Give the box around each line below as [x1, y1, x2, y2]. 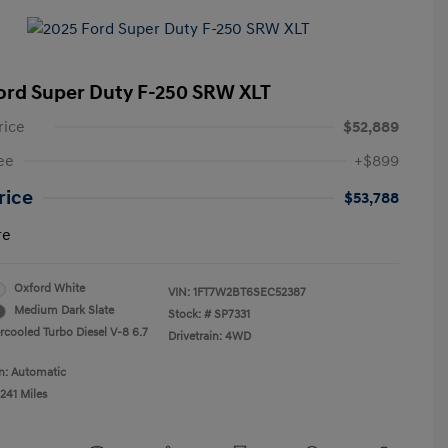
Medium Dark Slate [14, 303, 114, 318]
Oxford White [14, 281, 85, 296]
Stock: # [168, 307, 211, 322]
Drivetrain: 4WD [168, 329, 251, 344]
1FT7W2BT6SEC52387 [193, 285, 306, 300]
